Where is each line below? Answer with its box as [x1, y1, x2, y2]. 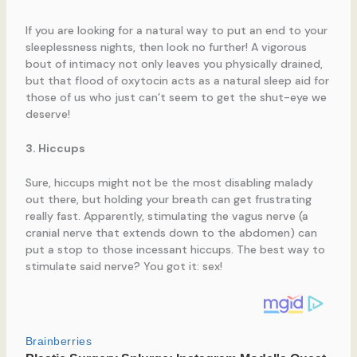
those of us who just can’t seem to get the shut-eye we [25, 89, 327, 104]
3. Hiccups [25, 140, 85, 155]
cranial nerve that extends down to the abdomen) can [25, 226, 317, 241]
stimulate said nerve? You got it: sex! [25, 259, 222, 274]
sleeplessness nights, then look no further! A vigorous [25, 39, 307, 54]
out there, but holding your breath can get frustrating [25, 192, 312, 207]
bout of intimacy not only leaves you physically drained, [25, 56, 323, 71]
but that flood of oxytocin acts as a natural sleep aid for [25, 73, 329, 88]
